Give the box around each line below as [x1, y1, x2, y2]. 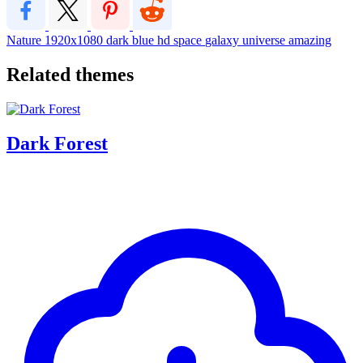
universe [242, 32, 288, 47]
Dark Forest [6, 132, 108, 154]
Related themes [6, 63, 134, 85]
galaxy [205, 32, 242, 47]
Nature [6, 32, 45, 47]
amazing [288, 32, 331, 47]
